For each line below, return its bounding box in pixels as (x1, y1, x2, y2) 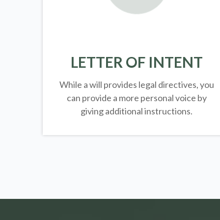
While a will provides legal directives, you (59, 79, 214, 90)
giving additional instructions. (81, 105, 193, 116)
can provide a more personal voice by (66, 92, 207, 103)
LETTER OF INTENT (70, 53, 203, 71)
